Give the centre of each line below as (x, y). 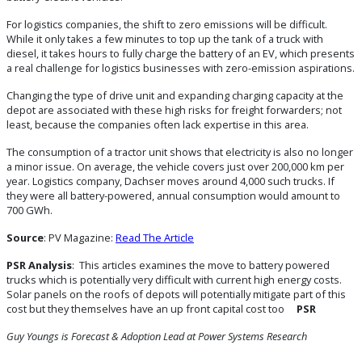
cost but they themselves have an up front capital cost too (152, 308)
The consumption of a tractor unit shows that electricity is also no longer (180, 152)
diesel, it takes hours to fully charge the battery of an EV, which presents (181, 53)
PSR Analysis (39, 265)
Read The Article (155, 237)
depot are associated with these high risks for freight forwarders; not (174, 109)
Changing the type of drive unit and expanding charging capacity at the (175, 95)
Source (25, 237)
